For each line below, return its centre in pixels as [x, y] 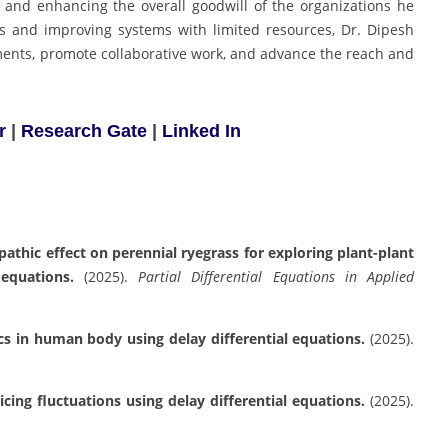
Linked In [199, 130]
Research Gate [84, 130]
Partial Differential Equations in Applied [276, 276]
